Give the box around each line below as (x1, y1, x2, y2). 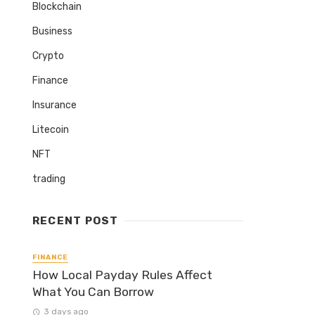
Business (32, 25, 72, 37)
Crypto (32, 50, 64, 62)
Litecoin (32, 124, 69, 136)
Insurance (32, 99, 77, 111)
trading (32, 173, 65, 185)
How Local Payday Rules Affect (32, 268, 212, 283)
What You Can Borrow (32, 285, 154, 300)
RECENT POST (32, 214, 119, 227)
